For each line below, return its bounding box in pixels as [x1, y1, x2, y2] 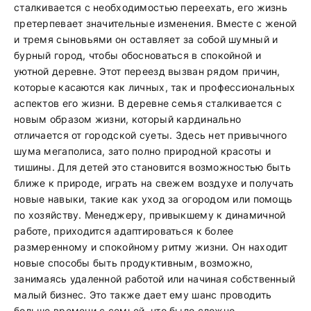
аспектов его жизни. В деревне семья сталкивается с [14, 97, 282, 109]
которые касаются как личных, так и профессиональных [14, 81, 296, 93]
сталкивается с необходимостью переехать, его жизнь [14, 1, 287, 13]
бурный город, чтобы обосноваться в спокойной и [14, 49, 261, 61]
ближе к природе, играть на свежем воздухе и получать [14, 177, 294, 189]
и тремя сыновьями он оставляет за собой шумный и [14, 33, 278, 45]
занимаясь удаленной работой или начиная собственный [14, 273, 296, 285]
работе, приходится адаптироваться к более [14, 225, 234, 237]
